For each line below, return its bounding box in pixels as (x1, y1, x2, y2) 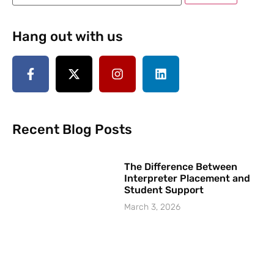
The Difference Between (124, 160, 238, 172)
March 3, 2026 (124, 201, 181, 212)
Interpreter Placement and (124, 172, 251, 184)
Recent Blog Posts (12, 120, 132, 138)
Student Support (124, 183, 204, 196)
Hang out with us (12, 28, 123, 45)
